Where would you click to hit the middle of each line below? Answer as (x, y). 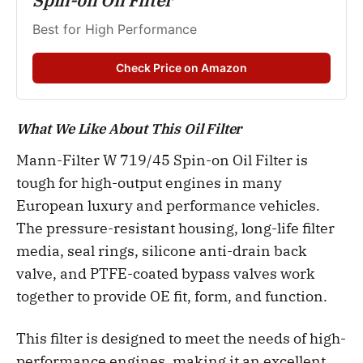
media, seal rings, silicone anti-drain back (162, 251)
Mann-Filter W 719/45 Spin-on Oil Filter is (162, 160)
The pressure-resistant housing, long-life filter (175, 228)
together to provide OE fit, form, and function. (172, 297)
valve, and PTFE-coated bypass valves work (166, 274)
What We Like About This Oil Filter (129, 129)
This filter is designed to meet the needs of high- (181, 339)
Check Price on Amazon (181, 68)
